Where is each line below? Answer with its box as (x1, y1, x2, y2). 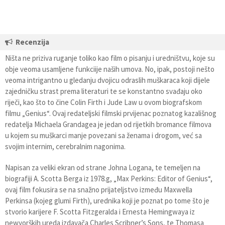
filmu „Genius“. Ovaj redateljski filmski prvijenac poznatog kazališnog (5, 108, 216, 118)
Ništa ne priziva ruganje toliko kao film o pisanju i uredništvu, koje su (5, 53, 215, 63)
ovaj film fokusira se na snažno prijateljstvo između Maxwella (5, 184, 192, 194)
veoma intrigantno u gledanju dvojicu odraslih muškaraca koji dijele (5, 75, 210, 85)
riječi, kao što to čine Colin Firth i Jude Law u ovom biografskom (5, 97, 202, 107)
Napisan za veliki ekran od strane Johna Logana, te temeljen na (5, 162, 200, 172)
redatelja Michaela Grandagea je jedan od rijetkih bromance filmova (5, 119, 211, 129)
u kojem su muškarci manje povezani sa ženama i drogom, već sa (5, 130, 202, 140)
